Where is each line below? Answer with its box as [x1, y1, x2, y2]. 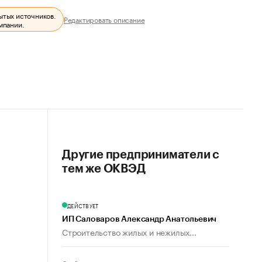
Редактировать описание [63, 13, 145, 25]
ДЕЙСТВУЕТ [67, 201, 99, 209]
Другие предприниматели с [62, 149, 220, 161]
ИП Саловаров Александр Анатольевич [62, 215, 217, 223]
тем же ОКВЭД [62, 163, 146, 175]
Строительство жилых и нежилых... [62, 225, 196, 238]
